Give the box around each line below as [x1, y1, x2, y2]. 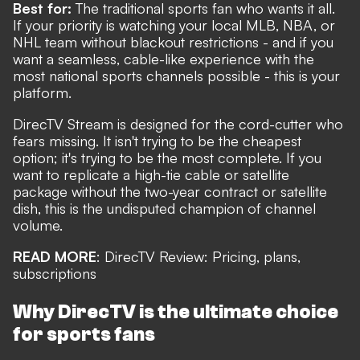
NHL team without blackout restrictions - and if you [13, 32, 333, 51]
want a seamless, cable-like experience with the [13, 49, 314, 67]
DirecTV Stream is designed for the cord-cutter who [13, 114, 343, 133]
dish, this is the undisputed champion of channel [13, 198, 316, 217]
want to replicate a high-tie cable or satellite [13, 165, 289, 183]
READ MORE [13, 247, 96, 265]
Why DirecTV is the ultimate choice [13, 301, 338, 323]
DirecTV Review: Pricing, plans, [104, 247, 301, 265]
